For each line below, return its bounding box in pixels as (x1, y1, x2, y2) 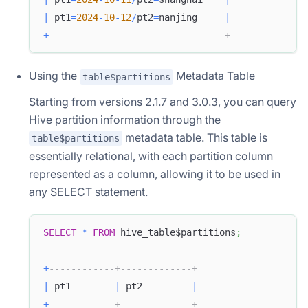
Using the (29, 68, 80, 82)
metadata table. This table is (122, 130, 267, 144)
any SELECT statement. (29, 185, 148, 199)
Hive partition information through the (29, 112, 221, 126)
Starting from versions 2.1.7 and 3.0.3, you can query (29, 94, 296, 109)
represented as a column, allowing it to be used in (29, 167, 280, 181)
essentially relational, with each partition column (29, 149, 273, 164)
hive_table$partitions (115, 226, 236, 238)
